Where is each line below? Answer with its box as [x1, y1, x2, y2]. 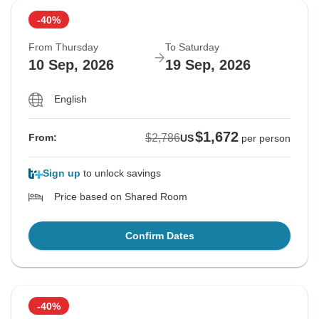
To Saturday [165, 41, 219, 53]
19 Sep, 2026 [165, 57, 251, 73]
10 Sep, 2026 [28, 57, 114, 73]
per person [241, 132, 291, 145]
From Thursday [28, 41, 98, 53]
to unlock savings [80, 167, 161, 179]
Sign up [43, 167, 80, 179]
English [54, 93, 87, 105]
